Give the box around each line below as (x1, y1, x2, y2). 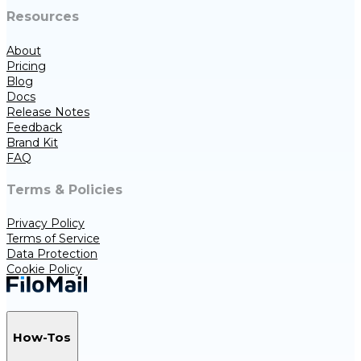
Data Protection (6, 247, 98, 262)
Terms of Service (6, 231, 100, 247)
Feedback (6, 119, 62, 135)
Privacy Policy (6, 216, 85, 231)
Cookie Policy (6, 262, 82, 277)
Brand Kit (6, 135, 58, 150)
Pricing (6, 58, 46, 73)
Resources (6, 9, 79, 25)
